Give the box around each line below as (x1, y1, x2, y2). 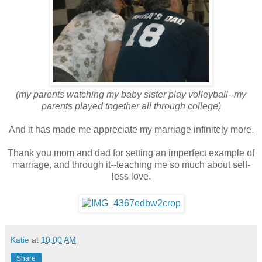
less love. (111, 171, 151, 182)
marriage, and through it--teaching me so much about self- (12, 160, 250, 170)
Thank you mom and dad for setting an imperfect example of (8, 148, 254, 158)
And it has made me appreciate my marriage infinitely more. (8, 125, 254, 135)
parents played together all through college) (41, 101, 221, 112)
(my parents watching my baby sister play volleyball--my (16, 89, 246, 100)
